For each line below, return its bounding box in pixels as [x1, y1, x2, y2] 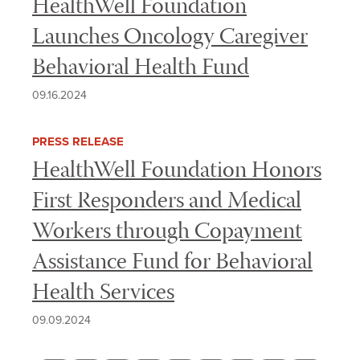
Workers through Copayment [32, 214, 302, 252]
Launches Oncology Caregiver [32, 19, 308, 57]
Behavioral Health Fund [32, 50, 249, 88]
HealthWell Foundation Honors [32, 153, 321, 190]
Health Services [32, 275, 174, 313]
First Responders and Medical [32, 183, 301, 221]
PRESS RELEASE [32, 134, 124, 149]
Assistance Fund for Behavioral [32, 244, 313, 282]
